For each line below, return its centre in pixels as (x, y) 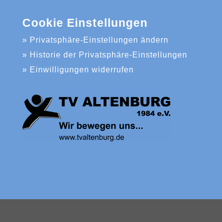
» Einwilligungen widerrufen (78, 70)
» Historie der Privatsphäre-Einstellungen (105, 55)
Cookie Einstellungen (85, 23)
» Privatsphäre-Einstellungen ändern (95, 40)
